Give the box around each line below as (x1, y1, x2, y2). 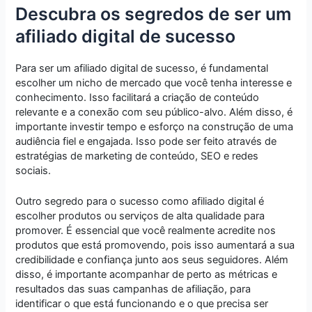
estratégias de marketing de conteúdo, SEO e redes (15, 149, 259, 162)
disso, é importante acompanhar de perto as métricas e (15, 268, 278, 281)
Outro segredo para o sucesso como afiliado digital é (15, 195, 265, 208)
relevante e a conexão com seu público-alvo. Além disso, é (15, 105, 293, 118)
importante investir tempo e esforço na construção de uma (15, 120, 294, 133)
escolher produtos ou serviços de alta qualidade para (15, 210, 265, 223)
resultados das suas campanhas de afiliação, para (15, 283, 251, 296)
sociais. (15, 164, 52, 177)
